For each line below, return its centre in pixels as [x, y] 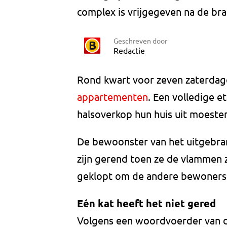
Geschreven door [140, 40]
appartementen [112, 97]
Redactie [129, 50]
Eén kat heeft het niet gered [146, 203]
